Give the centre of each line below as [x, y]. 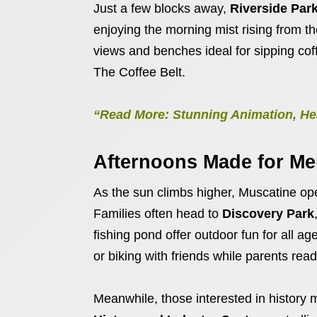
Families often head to [158, 214]
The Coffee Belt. [139, 72]
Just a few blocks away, [162, 8]
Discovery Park [268, 214]
